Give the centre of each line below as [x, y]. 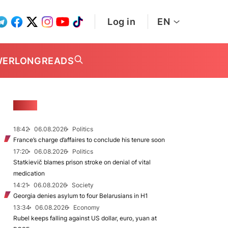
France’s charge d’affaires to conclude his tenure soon [89, 140]
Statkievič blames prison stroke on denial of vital [82, 162]
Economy [87, 207]
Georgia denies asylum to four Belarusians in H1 [81, 196]
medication [29, 173]
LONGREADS [45, 61]
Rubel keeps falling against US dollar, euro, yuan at [85, 218]
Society [83, 185]
